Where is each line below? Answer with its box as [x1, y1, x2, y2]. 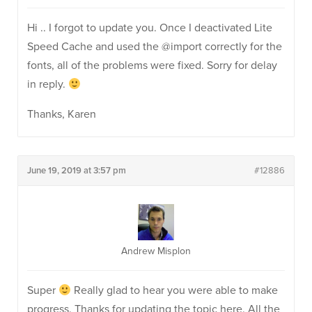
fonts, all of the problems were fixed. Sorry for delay [27, 58, 277, 72]
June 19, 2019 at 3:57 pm [27, 165, 126, 176]
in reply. [27, 77, 68, 91]
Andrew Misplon [121, 245, 191, 257]
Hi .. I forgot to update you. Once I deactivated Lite [27, 21, 272, 35]
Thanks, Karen [27, 107, 96, 121]
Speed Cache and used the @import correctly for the [27, 40, 282, 54]
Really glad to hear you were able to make [71, 283, 279, 297]
